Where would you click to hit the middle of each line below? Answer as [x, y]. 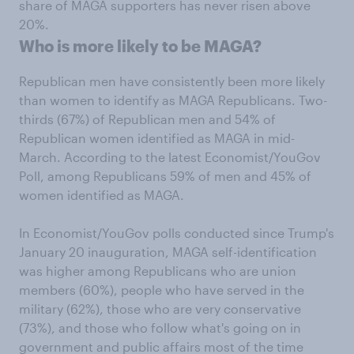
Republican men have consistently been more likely [172, 81]
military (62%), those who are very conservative [160, 308]
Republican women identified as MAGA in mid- [157, 137]
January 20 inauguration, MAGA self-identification [168, 251]
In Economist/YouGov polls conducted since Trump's [177, 232]
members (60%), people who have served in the [162, 289]
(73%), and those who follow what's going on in [160, 327]
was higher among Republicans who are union [158, 270]
